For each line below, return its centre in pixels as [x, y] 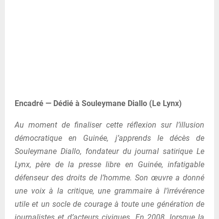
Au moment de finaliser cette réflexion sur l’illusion [109, 125]
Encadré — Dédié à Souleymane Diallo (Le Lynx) [98, 103]
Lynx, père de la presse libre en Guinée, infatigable [109, 164]
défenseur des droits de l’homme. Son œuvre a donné [109, 177]
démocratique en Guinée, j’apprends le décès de [109, 138]
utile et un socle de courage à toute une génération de [109, 204]
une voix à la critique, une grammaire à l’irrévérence [109, 191]
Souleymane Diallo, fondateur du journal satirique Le [109, 151]
